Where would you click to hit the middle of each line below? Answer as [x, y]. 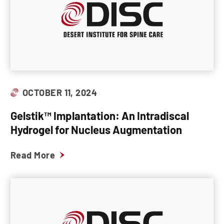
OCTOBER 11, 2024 [60, 92]
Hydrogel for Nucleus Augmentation [96, 129]
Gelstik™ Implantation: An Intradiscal [100, 115]
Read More [33, 155]
